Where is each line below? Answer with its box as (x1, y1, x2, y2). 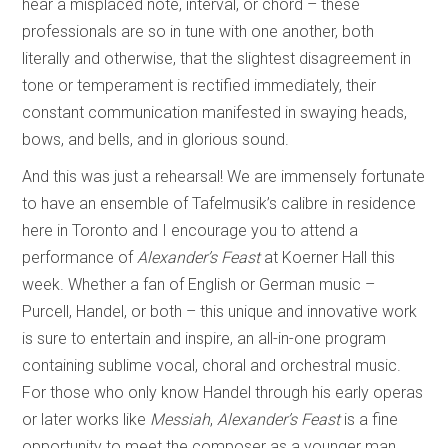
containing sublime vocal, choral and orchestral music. (22, 355, 402, 375)
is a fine (344, 409, 399, 429)
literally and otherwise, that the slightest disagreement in (22, 48, 412, 68)
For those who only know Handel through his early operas (22, 382, 424, 402)
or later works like (22, 409, 151, 429)
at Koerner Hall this (264, 247, 396, 267)
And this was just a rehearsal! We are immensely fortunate (22, 166, 426, 186)
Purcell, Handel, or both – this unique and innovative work (22, 301, 418, 321)
